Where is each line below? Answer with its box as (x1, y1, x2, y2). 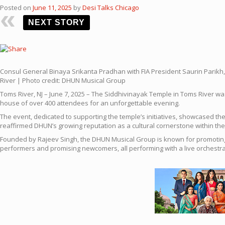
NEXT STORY (28, 18, 85, 27)
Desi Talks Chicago (82, 3, 139, 12)
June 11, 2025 (33, 3, 72, 12)
